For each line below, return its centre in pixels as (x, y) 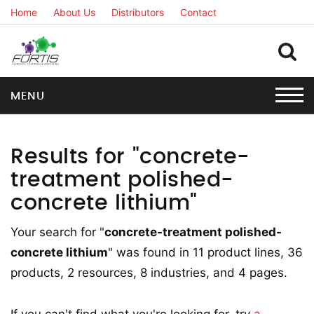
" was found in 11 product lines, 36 (205, 252)
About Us (74, 12)
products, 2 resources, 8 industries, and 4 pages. (149, 273)
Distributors (138, 12)
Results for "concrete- (130, 157)
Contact (198, 12)
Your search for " (57, 232)
